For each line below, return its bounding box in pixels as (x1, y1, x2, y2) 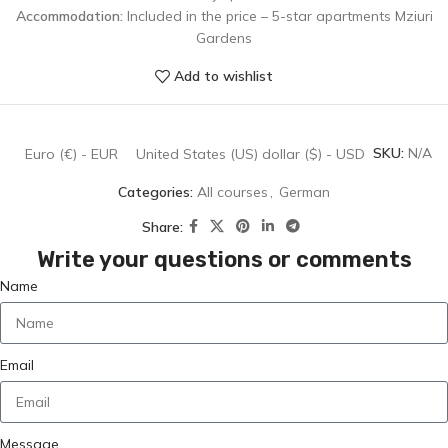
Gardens (196, 28, 252, 47)
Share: (142, 217, 183, 236)
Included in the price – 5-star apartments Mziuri (122, 6, 433, 25)
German (279, 183, 330, 202)
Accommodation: (15, 6, 123, 25)
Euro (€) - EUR (24, 144, 118, 163)
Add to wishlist (174, 67, 274, 86)
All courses (197, 183, 268, 202)
